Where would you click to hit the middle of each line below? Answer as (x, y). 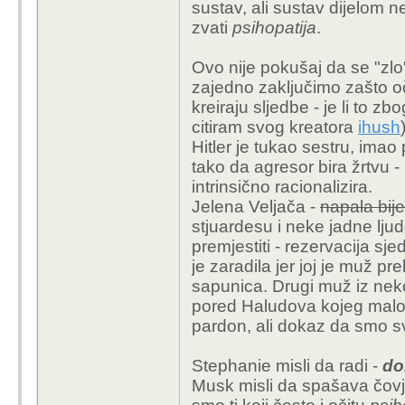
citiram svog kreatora (275, 127)
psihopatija (274, 28)
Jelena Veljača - (256, 207)
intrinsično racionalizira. (284, 187)
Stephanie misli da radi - (287, 366)
